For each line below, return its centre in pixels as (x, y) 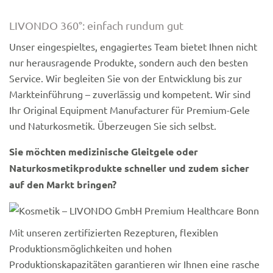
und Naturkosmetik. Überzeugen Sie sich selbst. (113, 125)
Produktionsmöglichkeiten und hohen (90, 248)
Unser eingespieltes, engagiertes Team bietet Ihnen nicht (133, 46)
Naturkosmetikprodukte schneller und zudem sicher (129, 168)
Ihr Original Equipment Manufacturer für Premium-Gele (129, 109)
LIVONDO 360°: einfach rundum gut (96, 25)
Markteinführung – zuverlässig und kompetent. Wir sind (130, 94)
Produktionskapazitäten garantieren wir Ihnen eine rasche (134, 264)
